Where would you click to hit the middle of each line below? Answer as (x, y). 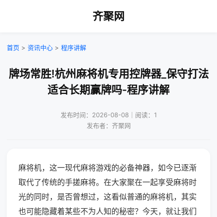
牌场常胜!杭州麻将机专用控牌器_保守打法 (108, 74)
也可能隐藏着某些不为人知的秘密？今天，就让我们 (108, 211)
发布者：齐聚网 (108, 125)
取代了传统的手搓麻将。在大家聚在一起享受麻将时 (108, 182)
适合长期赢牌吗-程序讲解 (108, 90)
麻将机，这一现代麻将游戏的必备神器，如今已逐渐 (108, 168)
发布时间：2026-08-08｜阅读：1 (108, 115)
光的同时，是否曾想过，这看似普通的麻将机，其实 (108, 197)
